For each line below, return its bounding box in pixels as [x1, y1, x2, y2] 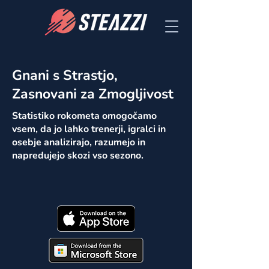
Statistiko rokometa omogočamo [12, 109, 157, 122]
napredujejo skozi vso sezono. [12, 149, 144, 162]
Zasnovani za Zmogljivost [12, 85, 174, 103]
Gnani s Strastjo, [12, 66, 118, 85]
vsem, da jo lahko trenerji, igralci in [12, 122, 166, 136]
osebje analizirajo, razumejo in [12, 136, 145, 149]
